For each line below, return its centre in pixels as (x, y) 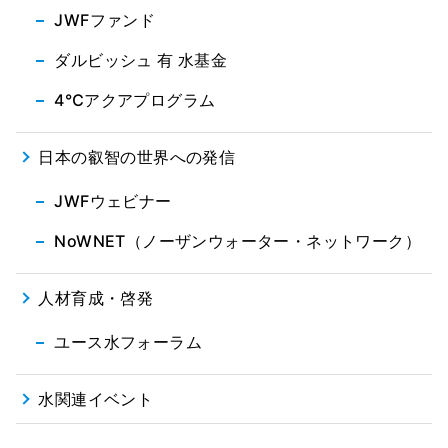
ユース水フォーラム (128, 341)
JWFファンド (105, 19)
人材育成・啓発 (96, 297)
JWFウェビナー (113, 200)
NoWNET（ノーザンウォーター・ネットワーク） (237, 240)
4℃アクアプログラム (135, 99)
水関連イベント (96, 398)
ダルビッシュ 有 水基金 (141, 59)
